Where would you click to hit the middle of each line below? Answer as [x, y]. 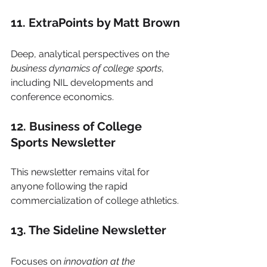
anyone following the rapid [70, 186]
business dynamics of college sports [86, 68]
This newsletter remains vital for [81, 172]
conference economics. [62, 97]
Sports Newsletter [63, 142]
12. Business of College [78, 126]
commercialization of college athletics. [95, 200]
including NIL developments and [83, 82]
